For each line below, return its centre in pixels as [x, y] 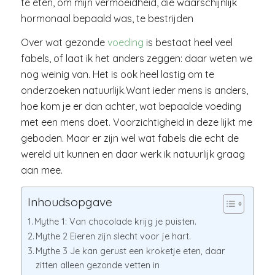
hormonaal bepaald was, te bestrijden [107, 18]
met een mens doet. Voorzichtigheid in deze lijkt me [136, 122]
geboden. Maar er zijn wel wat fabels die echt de [130, 138]
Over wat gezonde [63, 43]
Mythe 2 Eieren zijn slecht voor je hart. [114, 236]
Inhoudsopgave [70, 202]
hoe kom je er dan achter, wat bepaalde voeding [131, 107]
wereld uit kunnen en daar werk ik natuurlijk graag [133, 154]
